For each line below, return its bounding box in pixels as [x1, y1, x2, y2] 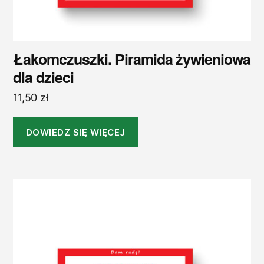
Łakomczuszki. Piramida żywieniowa [13, 48, 251, 70]
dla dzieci [13, 67, 74, 88]
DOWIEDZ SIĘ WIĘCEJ [25, 126, 126, 138]
